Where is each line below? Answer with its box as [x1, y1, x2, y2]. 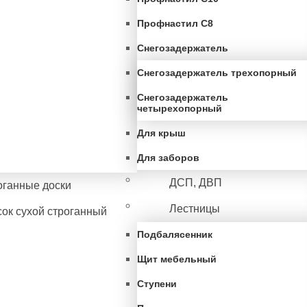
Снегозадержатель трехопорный [137, 67, 297, 78]
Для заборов [137, 152, 199, 163]
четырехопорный [137, 103, 222, 114]
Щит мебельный [137, 254, 217, 265]
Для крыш [137, 127, 186, 138]
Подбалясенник [137, 229, 212, 240]
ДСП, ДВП [169, 177, 222, 188]
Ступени [137, 278, 177, 289]
